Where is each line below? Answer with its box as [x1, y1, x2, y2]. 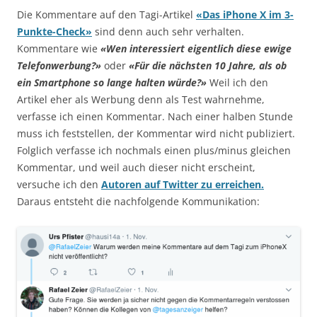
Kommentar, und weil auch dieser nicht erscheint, [17, 161, 255, 175]
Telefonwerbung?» [17, 59, 101, 73]
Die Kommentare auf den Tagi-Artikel [17, 8, 196, 22]
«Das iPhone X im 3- [196, 8, 294, 22]
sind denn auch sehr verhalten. [92, 25, 244, 39]
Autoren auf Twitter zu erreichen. [101, 178, 264, 192]
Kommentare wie [17, 42, 100, 56]
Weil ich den [209, 76, 268, 90]
